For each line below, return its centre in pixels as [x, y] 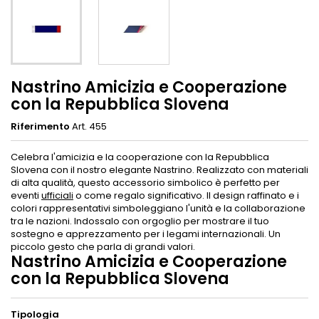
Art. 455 [89, 126]
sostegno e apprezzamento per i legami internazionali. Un [146, 234]
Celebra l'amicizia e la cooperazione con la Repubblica [140, 157]
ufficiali [57, 195]
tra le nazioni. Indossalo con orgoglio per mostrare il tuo [140, 221]
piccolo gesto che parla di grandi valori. [103, 246]
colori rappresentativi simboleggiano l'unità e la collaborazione [158, 208]
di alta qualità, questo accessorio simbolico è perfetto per [145, 182]
